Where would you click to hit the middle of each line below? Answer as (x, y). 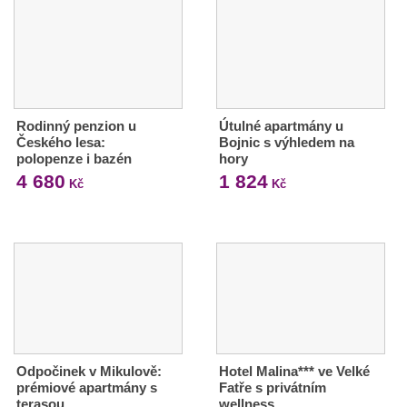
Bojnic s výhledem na (286, 143)
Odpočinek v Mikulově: (89, 372)
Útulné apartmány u (281, 126)
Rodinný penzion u (76, 126)
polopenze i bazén (74, 159)
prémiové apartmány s (87, 388)
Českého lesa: (61, 143)
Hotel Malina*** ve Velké (294, 372)
